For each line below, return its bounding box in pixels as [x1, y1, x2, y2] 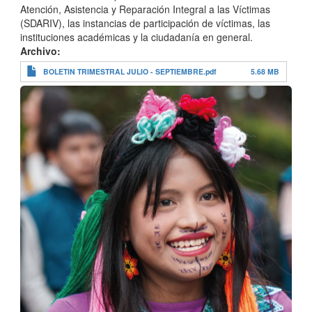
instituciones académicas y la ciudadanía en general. [20, 30, 256, 45]
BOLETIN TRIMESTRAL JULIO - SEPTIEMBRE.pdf [43, 66, 217, 77]
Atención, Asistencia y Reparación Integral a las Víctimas [20, 2, 270, 17]
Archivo [20, 44, 57, 58]
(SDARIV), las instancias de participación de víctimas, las [20, 16, 270, 31]
